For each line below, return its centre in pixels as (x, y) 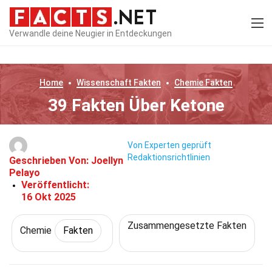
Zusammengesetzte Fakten (187, 226)
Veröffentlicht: (55, 185)
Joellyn (107, 161)
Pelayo (25, 173)
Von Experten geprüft (170, 145)
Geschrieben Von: (50, 161)
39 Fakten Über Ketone (136, 105)
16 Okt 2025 (49, 197)
